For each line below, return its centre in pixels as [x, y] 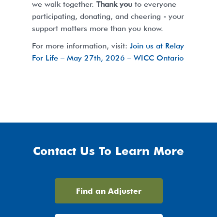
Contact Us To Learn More [108, 151]
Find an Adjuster [108, 191]
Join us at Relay [157, 46]
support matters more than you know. [98, 28]
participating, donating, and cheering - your [108, 16]
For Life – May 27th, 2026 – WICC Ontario [108, 58]
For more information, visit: [81, 46]
